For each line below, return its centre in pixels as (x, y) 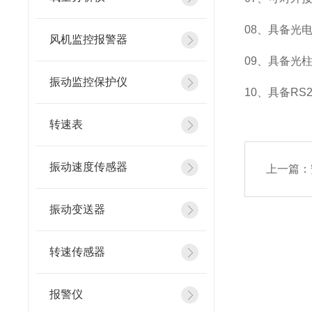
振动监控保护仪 (88, 82)
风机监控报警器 (88, 39)
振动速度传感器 (88, 167)
